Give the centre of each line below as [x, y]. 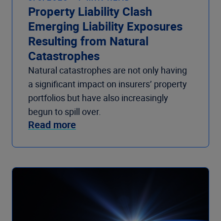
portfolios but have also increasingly [98, 98]
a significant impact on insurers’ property [108, 84]
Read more [52, 125]
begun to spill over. [65, 112]
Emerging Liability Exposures [105, 26]
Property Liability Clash [90, 12]
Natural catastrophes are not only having [108, 70]
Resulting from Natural [88, 41]
